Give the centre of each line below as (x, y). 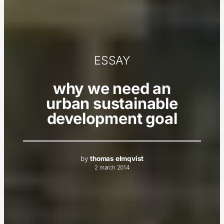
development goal (112, 118)
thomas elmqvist (117, 159)
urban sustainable (112, 103)
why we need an (112, 88)
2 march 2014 (112, 168)
